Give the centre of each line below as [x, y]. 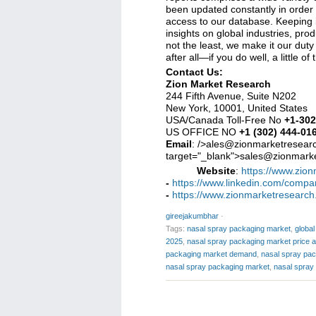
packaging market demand [211, 254]
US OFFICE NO [202, 132]
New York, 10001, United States [237, 108]
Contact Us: [194, 72]
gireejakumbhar [192, 216]
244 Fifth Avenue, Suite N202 [231, 96]
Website [216, 171]
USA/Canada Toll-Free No [225, 120]
